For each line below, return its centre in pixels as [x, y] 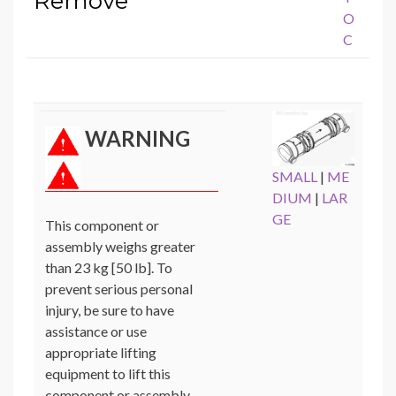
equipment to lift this [108, 374]
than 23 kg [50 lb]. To [109, 268]
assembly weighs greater [120, 247]
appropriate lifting [101, 353]
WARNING [137, 139]
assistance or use [96, 331]
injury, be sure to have [110, 310]
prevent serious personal [119, 289]
